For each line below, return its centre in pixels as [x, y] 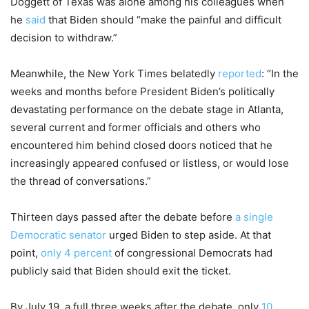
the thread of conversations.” [81, 181]
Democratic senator [58, 235]
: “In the [280, 74]
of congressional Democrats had [192, 253]
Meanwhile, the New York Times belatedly [114, 74]
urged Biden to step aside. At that [189, 235]
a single [254, 217]
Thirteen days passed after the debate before [123, 217]
